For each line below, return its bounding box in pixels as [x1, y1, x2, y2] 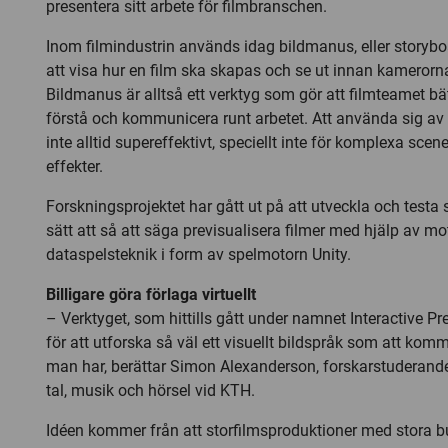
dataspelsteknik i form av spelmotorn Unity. [46, 245, 351, 264]
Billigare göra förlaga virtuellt [46, 285, 256, 304]
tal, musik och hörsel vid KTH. [46, 381, 255, 400]
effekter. [46, 157, 103, 176]
